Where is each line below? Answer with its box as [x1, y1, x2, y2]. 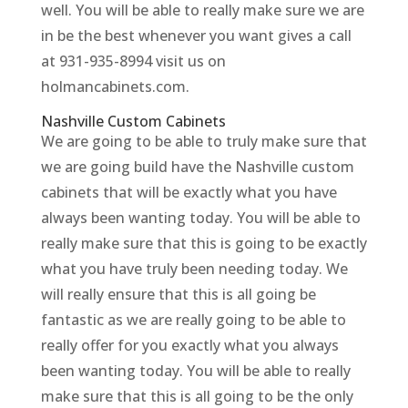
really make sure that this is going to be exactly [40, 233, 367, 254]
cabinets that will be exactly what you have [40, 182, 337, 203]
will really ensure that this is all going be [40, 284, 316, 305]
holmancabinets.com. [40, 76, 189, 97]
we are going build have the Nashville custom [40, 157, 354, 178]
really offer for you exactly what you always [40, 335, 339, 356]
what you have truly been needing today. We [40, 259, 348, 280]
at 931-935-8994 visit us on [40, 51, 226, 72]
